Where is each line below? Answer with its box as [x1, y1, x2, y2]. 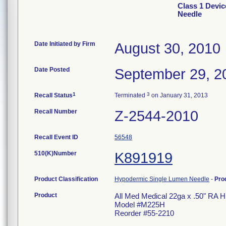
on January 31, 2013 [150, 92, 208, 99]
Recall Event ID [34, 134, 78, 141]
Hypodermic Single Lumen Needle [115, 176, 209, 183]
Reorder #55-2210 [115, 209, 174, 217]
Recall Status [34, 92, 73, 99]
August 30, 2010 [115, 40, 220, 56]
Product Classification [34, 176, 98, 183]
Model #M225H [115, 200, 165, 209]
